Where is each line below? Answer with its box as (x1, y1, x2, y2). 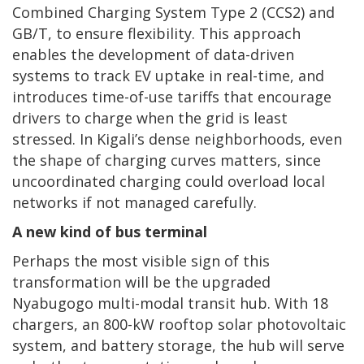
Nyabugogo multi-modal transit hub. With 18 (12, 292, 328, 313)
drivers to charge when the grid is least (12, 107, 288, 128)
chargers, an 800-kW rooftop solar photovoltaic (12, 314, 346, 334)
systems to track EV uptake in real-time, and (12, 65, 324, 85)
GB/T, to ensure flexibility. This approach (12, 23, 301, 43)
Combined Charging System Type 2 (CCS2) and (12, 2, 335, 22)
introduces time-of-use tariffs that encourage (12, 86, 331, 106)
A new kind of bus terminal (12, 221, 211, 241)
